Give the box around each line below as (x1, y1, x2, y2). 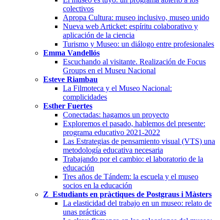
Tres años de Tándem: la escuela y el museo (63, 172, 198, 181)
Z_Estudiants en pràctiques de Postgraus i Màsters (43, 190, 212, 198)
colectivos (63, 4, 94, 13)
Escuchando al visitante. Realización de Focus (63, 57, 206, 66)
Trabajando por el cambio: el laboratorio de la (63, 154, 203, 163)
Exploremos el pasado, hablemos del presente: (63, 119, 205, 128)
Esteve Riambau (43, 75, 98, 83)
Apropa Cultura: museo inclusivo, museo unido (63, 13, 209, 22)
